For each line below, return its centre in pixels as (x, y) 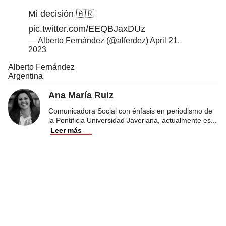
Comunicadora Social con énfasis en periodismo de (130, 111)
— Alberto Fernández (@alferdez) (89, 40)
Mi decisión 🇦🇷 (61, 13)
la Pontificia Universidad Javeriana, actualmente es (130, 120)
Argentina (25, 76)
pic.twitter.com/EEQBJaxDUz (87, 29)
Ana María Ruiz (81, 95)
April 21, (165, 40)
